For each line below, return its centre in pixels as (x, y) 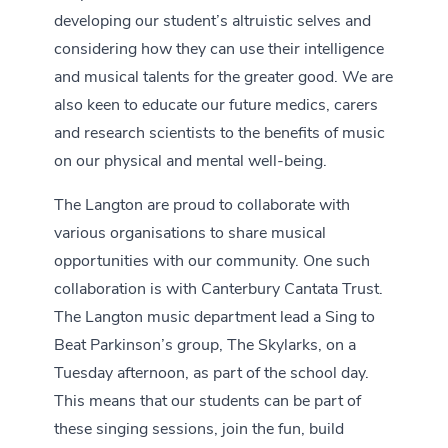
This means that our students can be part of (207, 402)
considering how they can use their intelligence (219, 50)
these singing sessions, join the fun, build (199, 430)
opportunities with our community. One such (212, 262)
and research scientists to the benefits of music (219, 134)
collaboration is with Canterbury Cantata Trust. (218, 290)
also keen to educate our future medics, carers (216, 106)
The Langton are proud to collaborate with (202, 206)
